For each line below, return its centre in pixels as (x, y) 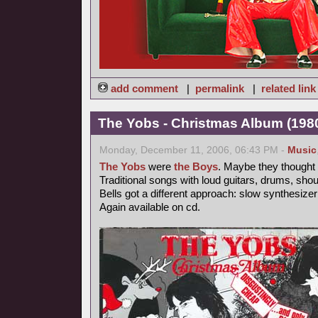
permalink (220, 88)
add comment (144, 88)
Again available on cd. (150, 207)
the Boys (196, 166)
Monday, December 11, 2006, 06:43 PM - (193, 150)
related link (289, 88)
